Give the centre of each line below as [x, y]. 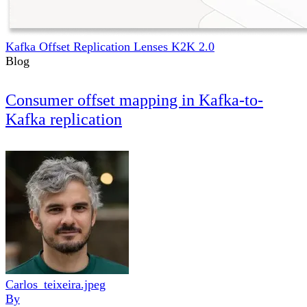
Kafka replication [64, 119]
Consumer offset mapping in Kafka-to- [134, 100]
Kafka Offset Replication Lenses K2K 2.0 [110, 46]
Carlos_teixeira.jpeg [56, 284]
